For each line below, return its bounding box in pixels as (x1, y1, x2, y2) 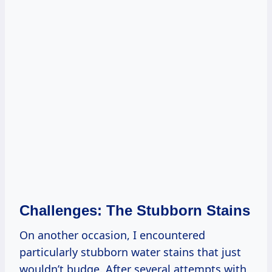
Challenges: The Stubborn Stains (19, 202, 250, 219)
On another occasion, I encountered (19, 227, 205, 242)
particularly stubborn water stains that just (19, 244, 241, 259)
